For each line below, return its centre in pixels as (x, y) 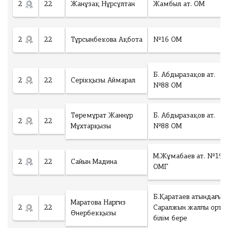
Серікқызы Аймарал (103, 80)
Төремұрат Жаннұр (102, 116)
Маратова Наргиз (98, 203)
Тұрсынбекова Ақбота (107, 40)
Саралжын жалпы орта (189, 208)
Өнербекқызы (93, 213)
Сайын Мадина (94, 162)
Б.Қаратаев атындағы (188, 197)
